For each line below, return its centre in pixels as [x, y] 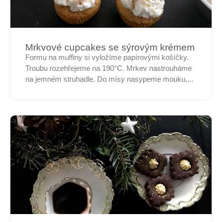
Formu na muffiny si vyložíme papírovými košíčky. [107, 57]
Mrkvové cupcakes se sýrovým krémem [110, 48]
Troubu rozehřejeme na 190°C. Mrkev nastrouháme [109, 68]
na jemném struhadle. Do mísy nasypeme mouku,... [109, 79]
